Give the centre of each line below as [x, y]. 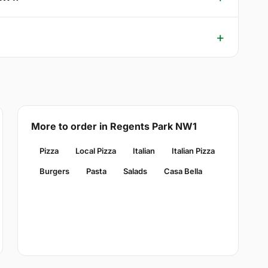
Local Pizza [95, 151]
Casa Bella [183, 171]
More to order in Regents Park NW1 [114, 127]
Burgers [54, 171]
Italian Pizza [193, 151]
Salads [135, 171]
